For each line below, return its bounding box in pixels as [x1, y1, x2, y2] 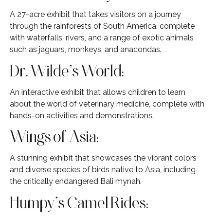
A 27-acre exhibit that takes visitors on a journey [10, 10, 181, 19]
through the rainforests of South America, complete [10, 21, 195, 31]
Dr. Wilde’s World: [10, 61, 124, 80]
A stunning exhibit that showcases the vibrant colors [10, 153, 197, 163]
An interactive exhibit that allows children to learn [10, 87, 185, 97]
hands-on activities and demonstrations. [10, 110, 154, 120]
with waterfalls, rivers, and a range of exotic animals [10, 33, 194, 43]
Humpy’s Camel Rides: [10, 193, 148, 212]
